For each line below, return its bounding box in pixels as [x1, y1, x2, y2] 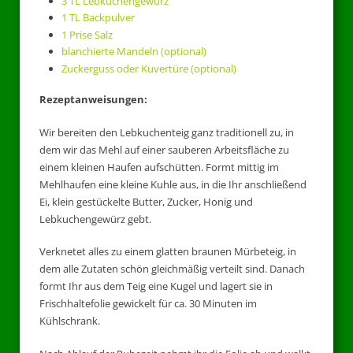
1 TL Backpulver [61, 10, 135, 25]
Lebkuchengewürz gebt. [39, 211, 151, 226]
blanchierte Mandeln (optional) [61, 44, 206, 59]
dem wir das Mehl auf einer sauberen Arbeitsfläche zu [39, 142, 289, 157]
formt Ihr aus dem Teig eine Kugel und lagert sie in [39, 279, 273, 294]
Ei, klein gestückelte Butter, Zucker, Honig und [39, 194, 253, 209]
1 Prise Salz [61, 27, 113, 42]
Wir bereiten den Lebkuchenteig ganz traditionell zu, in [39, 124, 294, 139]
